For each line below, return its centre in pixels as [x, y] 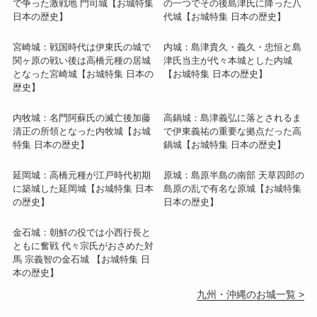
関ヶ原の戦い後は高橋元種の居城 [81, 60]
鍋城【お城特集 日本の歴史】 [225, 144]
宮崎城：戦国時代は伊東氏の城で [81, 47]
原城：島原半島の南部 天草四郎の [234, 175]
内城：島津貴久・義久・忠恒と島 [232, 47]
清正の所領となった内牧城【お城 [81, 131]
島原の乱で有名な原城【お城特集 [232, 188]
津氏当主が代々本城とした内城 [228, 60]
